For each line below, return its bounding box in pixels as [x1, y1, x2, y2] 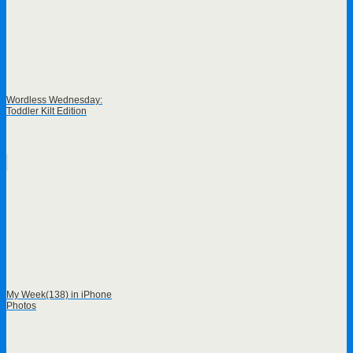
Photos [6, 300, 36, 312]
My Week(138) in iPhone [6, 289, 112, 301]
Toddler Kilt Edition [6, 106, 87, 117]
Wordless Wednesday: [6, 95, 102, 106]
